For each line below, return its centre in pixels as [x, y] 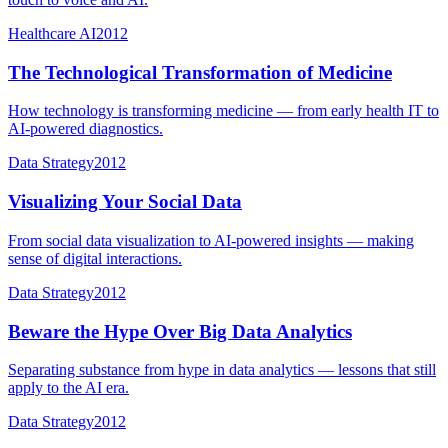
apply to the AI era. [68, 388]
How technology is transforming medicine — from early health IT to [223, 111]
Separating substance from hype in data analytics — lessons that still [222, 370]
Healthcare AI [52, 33]
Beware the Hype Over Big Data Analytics [180, 331]
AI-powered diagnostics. [85, 129]
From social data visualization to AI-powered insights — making [211, 240]
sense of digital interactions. [95, 258]
